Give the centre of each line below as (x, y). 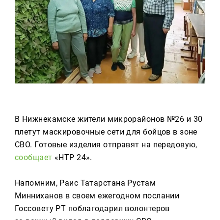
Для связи (32, 32)
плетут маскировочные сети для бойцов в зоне (106, 132)
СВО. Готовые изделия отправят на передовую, (106, 145)
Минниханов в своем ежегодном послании (97, 196)
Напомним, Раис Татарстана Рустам (85, 183)
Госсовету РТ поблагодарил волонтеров (92, 208)
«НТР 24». (72, 157)
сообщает (34, 157)
